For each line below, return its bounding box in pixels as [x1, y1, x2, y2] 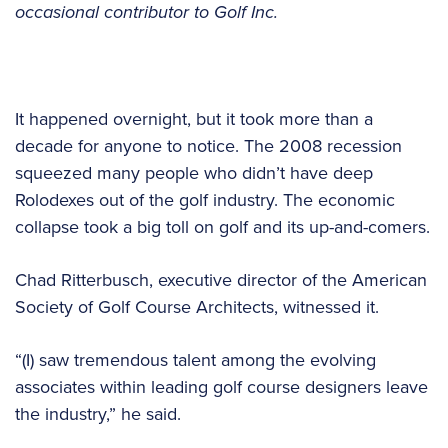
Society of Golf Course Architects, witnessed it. [15, 294, 384, 320]
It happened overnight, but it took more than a [15, 106, 373, 132]
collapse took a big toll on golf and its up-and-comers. [15, 214, 430, 240]
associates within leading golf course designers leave [15, 374, 428, 400]
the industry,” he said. [15, 401, 186, 427]
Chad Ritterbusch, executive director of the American [15, 267, 427, 293]
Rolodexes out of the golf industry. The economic [15, 187, 395, 213]
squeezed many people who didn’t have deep [15, 160, 373, 186]
